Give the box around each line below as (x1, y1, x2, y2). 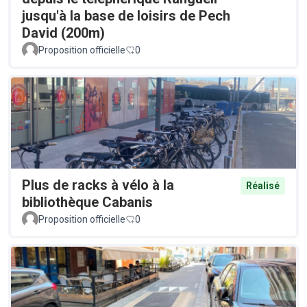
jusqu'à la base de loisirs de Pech (22, 7, 230, 24)
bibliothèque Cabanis (22, 193, 153, 210)
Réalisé (246, 180, 280, 191)
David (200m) (22, 24, 105, 41)
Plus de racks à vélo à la (22, 176, 174, 193)
